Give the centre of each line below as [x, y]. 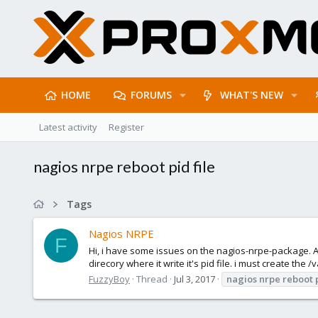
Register [126, 127]
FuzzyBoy [109, 279]
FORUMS [151, 95]
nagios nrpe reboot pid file [124, 166]
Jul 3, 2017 [194, 279]
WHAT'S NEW [252, 95]
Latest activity [68, 127]
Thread [152, 279]
